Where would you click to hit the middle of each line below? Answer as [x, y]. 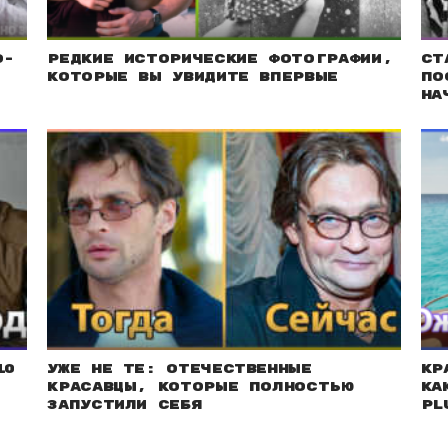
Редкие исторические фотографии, [220, 58]
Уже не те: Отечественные [179, 368]
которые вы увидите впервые [192, 76]
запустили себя [125, 404]
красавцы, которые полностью [200, 386]
